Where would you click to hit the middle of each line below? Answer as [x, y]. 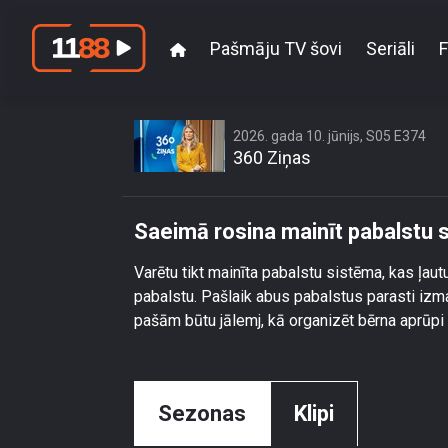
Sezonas [202, 413]
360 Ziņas [272, 157]
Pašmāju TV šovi [276, 48]
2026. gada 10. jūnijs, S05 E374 [329, 136]
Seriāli [390, 48]
